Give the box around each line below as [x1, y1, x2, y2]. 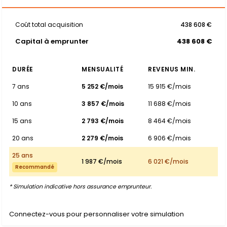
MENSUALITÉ [82, 65, 123, 73]
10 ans [12, 99, 32, 108]
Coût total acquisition [15, 20, 83, 29]
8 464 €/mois [148, 117, 191, 125]
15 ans [12, 117, 32, 125]
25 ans [12, 151, 33, 160]
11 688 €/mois [148, 99, 191, 108]
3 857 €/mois [82, 99, 124, 108]
